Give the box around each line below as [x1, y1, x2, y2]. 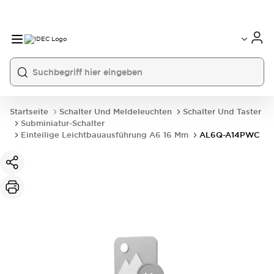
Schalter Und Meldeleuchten [59, 106, 172, 117]
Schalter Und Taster [183, 106, 261, 117]
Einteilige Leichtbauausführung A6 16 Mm [21, 130, 188, 140]
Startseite [10, 106, 48, 117]
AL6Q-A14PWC [199, 130, 260, 140]
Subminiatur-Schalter [21, 118, 105, 128]
